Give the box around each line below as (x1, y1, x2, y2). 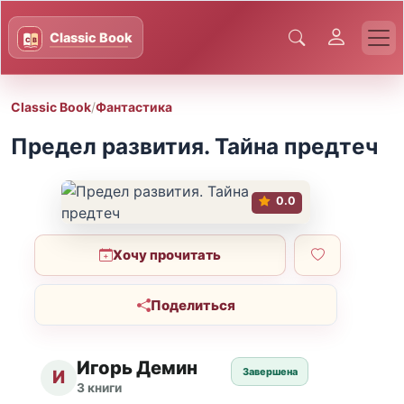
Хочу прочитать (113, 246, 222, 263)
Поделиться (150, 296, 235, 314)
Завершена (242, 365, 298, 379)
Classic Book (11, 98, 91, 115)
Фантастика (96, 98, 172, 115)
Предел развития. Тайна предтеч (11, 133, 378, 161)
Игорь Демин (77, 356, 198, 380)
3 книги (77, 381, 123, 395)
